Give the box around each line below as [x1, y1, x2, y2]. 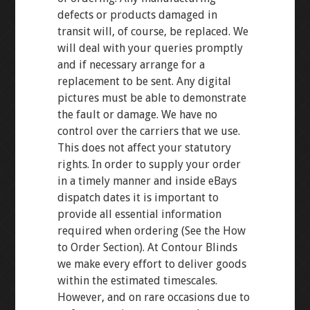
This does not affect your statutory [57, 141, 231, 154]
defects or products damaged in [57, 8, 217, 21]
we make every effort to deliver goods [57, 257, 246, 271]
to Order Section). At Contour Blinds [57, 241, 237, 254]
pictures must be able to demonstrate [57, 91, 246, 104]
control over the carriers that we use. [57, 125, 240, 138]
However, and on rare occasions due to [57, 291, 250, 304]
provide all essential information [57, 208, 221, 221]
